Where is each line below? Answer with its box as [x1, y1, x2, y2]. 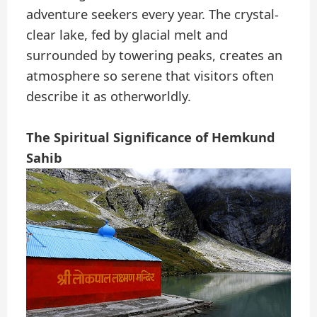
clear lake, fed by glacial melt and [26, 25, 229, 43]
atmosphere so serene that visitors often [26, 67, 275, 84]
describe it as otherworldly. [26, 87, 192, 105]
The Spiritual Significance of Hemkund [26, 128, 276, 146]
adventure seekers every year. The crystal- [26, 5, 279, 23]
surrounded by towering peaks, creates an [26, 46, 283, 64]
